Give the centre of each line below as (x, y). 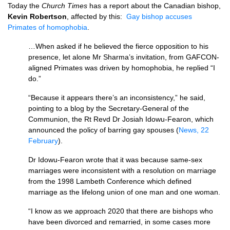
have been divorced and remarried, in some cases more (119, 222)
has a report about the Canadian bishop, (155, 6)
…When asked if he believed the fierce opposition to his (118, 46)
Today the (25, 6)
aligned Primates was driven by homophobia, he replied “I (122, 68)
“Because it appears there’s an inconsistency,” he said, (117, 98)
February (43, 141)
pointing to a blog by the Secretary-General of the (109, 108)
